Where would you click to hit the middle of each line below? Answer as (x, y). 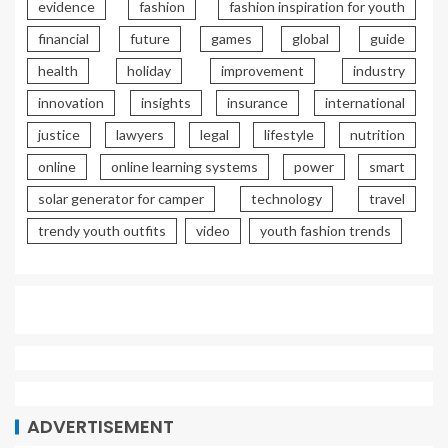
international (365, 103)
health (58, 71)
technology (286, 199)
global (311, 39)
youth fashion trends (325, 231)
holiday (149, 71)
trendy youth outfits (102, 231)
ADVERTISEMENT (100, 427)
